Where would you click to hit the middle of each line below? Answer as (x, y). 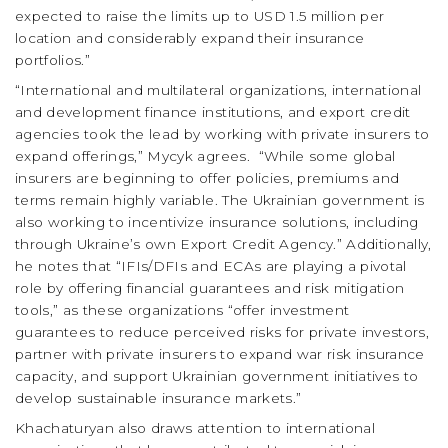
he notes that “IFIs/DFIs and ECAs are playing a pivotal (211, 266)
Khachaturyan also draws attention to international (195, 428)
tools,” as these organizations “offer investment (182, 310)
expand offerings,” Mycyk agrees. (132, 156)
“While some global (327, 156)
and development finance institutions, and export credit (213, 112)
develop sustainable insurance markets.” (158, 398)
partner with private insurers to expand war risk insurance (220, 354)
